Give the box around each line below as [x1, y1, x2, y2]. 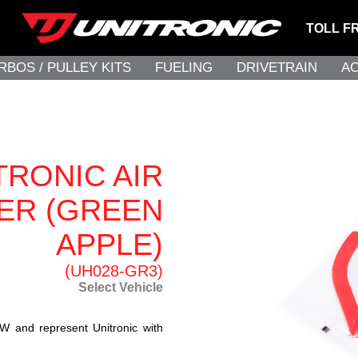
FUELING [155, 60, 213, 75]
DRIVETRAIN [237, 60, 317, 75]
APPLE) [55, 228, 163, 262]
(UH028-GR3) [64, 262, 163, 280]
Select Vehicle [78, 280, 163, 295]
